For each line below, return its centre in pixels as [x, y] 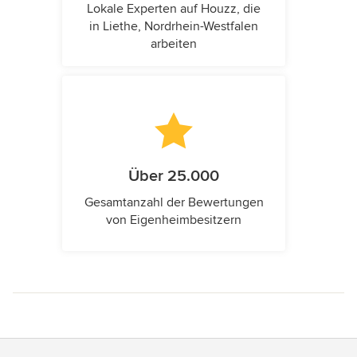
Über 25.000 [174, 177]
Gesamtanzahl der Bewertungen [174, 203]
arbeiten [174, 44]
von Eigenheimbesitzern [174, 220]
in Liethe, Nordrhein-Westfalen [174, 27]
